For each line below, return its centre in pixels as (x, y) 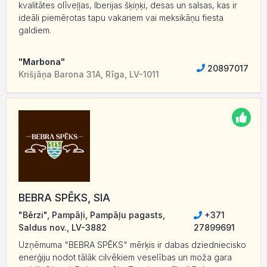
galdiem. (35, 30)
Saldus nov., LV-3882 (63, 228)
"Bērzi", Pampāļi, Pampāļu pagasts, (92, 215)
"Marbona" (42, 62)
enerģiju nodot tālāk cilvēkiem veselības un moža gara (125, 257)
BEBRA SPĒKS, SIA (64, 198)
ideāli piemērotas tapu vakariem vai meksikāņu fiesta (121, 18)
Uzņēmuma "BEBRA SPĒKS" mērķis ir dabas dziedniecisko (132, 245)
